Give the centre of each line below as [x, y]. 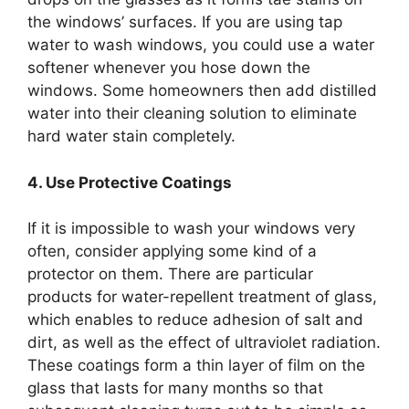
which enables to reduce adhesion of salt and [195, 320]
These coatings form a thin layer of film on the [196, 366]
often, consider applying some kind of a [172, 252]
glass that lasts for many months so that [175, 388]
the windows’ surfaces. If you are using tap [185, 22]
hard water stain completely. [131, 136]
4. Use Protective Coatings [130, 182]
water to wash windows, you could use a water [201, 45]
